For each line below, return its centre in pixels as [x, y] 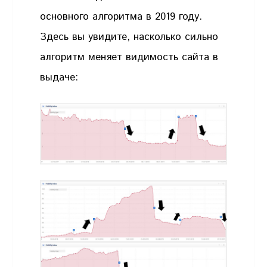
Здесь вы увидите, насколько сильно [129, 37]
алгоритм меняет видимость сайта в [129, 58]
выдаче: [59, 78]
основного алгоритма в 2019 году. [121, 17]
